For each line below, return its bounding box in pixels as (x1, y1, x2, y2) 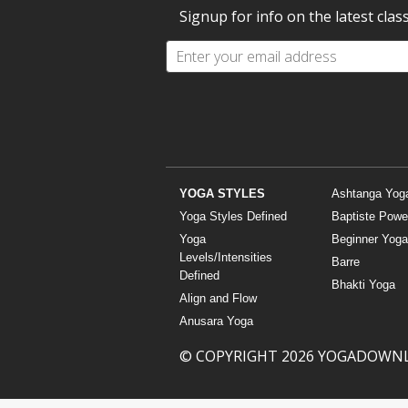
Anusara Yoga (179, 314, 253, 329)
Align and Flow (179, 291, 257, 306)
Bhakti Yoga (331, 278, 395, 292)
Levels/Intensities (179, 250, 272, 265)
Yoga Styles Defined (179, 209, 287, 224)
